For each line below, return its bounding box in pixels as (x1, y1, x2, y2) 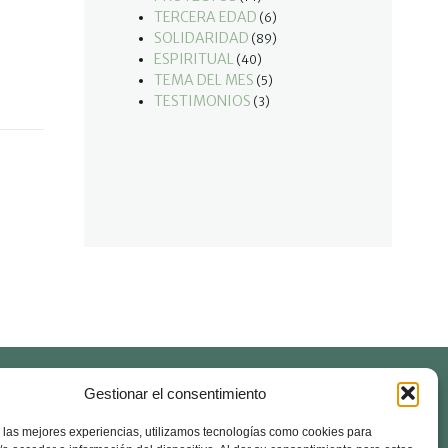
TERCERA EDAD (154, 8, 257, 26)
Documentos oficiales (126, 407, 265, 425)
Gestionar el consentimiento (83, 384, 266, 402)
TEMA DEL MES (154, 71, 254, 89)
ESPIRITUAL (154, 50, 234, 68)
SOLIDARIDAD (154, 29, 249, 47)
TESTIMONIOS (154, 92, 251, 110)
